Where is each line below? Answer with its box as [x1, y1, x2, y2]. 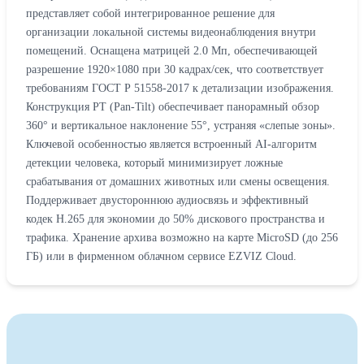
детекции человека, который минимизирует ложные [26, 156, 283, 170]
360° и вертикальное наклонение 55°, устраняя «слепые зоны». [26, 119, 336, 132]
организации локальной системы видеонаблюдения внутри [26, 25, 316, 39]
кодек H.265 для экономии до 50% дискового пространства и [26, 212, 325, 226]
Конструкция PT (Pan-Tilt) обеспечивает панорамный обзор [26, 100, 319, 114]
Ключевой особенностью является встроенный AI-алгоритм [26, 137, 317, 151]
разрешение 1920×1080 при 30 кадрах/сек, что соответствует [26, 63, 323, 76]
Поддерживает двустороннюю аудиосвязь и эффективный [26, 193, 309, 207]
